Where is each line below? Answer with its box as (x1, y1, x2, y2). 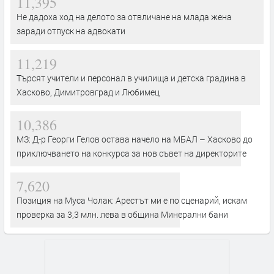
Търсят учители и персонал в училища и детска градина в (17, 72, 246, 84)
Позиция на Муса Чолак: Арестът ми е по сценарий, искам (17, 194, 247, 206)
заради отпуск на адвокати (17, 24, 125, 37)
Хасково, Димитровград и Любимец (17, 86, 160, 98)
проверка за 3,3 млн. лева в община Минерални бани (17, 208, 228, 220)
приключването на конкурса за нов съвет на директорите (17, 147, 246, 159)
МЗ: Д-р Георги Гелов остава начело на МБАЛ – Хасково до (17, 133, 253, 145)
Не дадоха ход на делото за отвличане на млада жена (17, 10, 232, 23)
